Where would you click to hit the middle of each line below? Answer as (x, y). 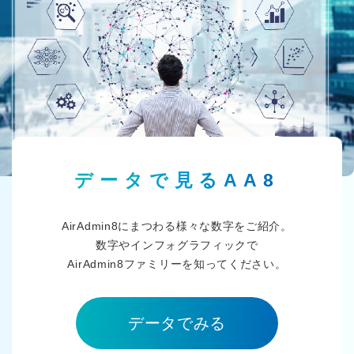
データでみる (177, 324)
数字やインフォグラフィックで (177, 245)
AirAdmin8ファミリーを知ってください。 (177, 264)
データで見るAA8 (177, 181)
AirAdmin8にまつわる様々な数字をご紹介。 (177, 226)
